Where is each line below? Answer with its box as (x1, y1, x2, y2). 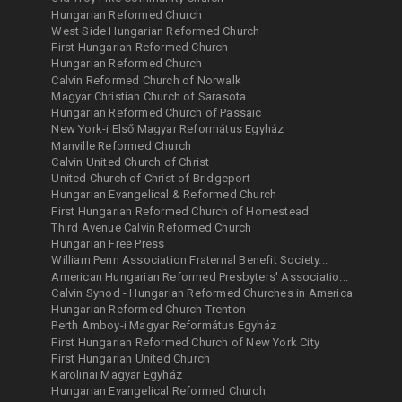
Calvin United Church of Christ (51, 154, 210, 169)
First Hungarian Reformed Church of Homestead (51, 204, 310, 218)
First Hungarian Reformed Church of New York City (51, 335, 320, 349)
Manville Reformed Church (51, 138, 192, 153)
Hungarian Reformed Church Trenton (51, 302, 247, 317)
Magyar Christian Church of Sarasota (51, 89, 247, 103)
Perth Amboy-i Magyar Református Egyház (51, 319, 277, 333)
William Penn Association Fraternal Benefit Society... (51, 253, 328, 267)
